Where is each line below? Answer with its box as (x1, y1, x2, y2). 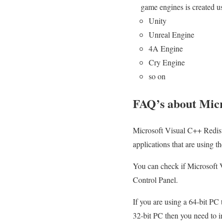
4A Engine (149, 43, 183, 54)
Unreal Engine (149, 29, 194, 40)
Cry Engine (149, 56, 185, 67)
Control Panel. (133, 174, 178, 185)
